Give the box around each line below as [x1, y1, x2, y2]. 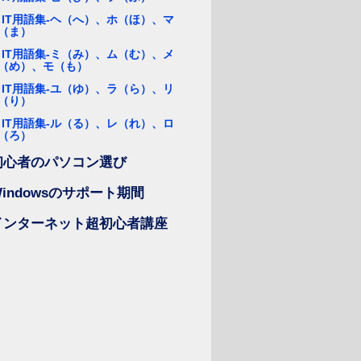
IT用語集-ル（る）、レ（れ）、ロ [2, 117, 174, 130]
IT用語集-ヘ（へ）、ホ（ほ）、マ [2, 13, 174, 26]
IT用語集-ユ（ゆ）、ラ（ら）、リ [2, 82, 174, 95]
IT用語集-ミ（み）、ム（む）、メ [2, 48, 174, 60]
